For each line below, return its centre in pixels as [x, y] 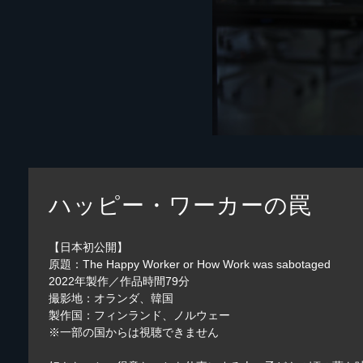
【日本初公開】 [89, 247]
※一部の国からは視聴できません [134, 332]
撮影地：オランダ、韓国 [111, 298]
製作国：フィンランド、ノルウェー [140, 315]
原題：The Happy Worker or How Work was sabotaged [190, 264]
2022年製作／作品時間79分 [120, 281]
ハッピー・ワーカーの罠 [181, 205]
